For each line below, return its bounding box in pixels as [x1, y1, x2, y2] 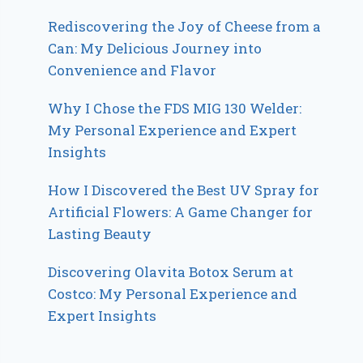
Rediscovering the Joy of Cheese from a [48, 16, 322, 36]
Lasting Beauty [48, 224, 152, 243]
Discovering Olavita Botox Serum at [48, 262, 294, 281]
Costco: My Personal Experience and [48, 284, 298, 303]
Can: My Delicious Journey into [48, 38, 263, 58]
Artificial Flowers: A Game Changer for [48, 202, 314, 221]
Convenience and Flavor [48, 60, 217, 79]
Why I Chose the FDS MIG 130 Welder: [48, 98, 302, 117]
